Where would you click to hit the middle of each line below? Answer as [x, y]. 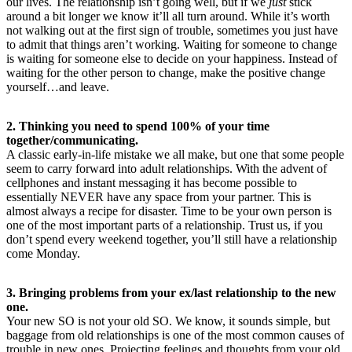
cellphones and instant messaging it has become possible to [152, 182]
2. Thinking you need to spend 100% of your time [138, 126]
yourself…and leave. [58, 86]
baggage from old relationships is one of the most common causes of [175, 335]
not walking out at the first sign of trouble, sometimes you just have [172, 30]
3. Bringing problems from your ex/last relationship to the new [171, 292]
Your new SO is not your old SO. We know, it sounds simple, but [168, 321]
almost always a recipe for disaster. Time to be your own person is [169, 211]
